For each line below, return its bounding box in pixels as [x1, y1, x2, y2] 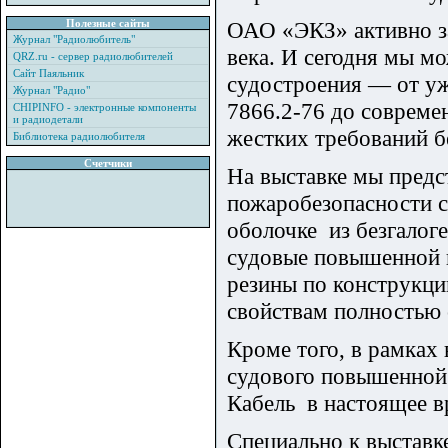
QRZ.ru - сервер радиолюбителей [13, 50, 173, 62]
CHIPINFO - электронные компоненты [13, 101, 196, 113]
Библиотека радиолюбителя [13, 130, 145, 142]
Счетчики [84, 157, 132, 169]
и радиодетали [13, 113, 83, 125]
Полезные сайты [66, 17, 150, 29]
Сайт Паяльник [13, 67, 84, 79]
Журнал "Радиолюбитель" [13, 33, 135, 45]
